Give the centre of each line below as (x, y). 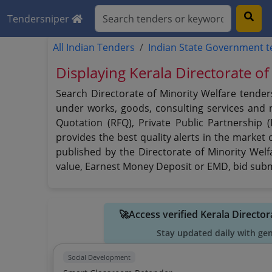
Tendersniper (39, 19)
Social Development (100, 257)
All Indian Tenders (94, 47)
